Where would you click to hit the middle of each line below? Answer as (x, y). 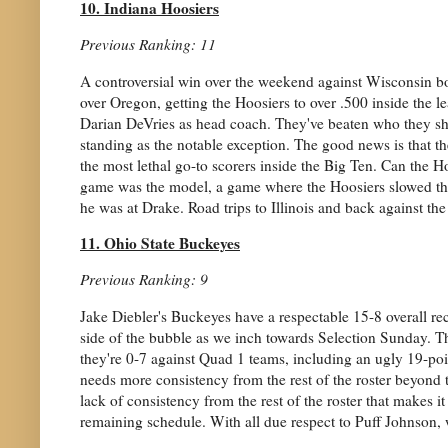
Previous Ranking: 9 (144, 279)
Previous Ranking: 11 (148, 44)
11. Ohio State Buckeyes (160, 243)
